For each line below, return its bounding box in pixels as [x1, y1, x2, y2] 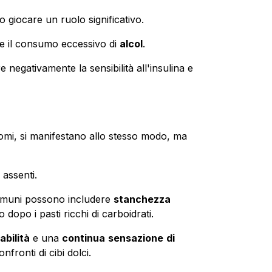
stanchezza [113, 192, 171, 205]
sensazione [107, 231, 163, 244]
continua [61, 231, 105, 244]
